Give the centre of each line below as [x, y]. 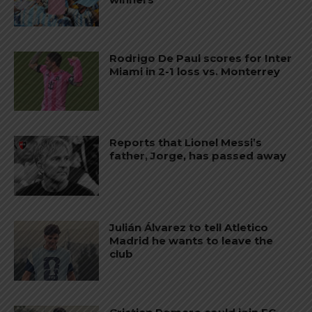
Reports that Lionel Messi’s [186, 143]
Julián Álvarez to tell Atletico [189, 228]
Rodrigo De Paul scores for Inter [201, 58]
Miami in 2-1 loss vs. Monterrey [195, 71]
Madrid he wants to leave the [192, 241]
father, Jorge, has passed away [198, 156]
